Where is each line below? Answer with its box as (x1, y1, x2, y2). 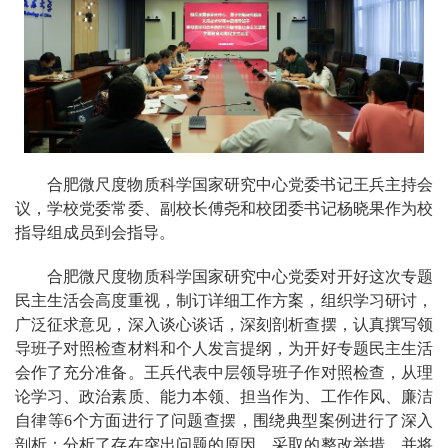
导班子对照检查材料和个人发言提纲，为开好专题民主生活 (15, 340, 433, 357)
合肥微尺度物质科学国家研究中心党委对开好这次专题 (47, 268, 433, 285)
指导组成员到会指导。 (15, 224, 175, 241)
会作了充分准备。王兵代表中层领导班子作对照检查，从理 (15, 364, 433, 381)
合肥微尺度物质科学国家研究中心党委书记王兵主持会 (47, 176, 433, 193)
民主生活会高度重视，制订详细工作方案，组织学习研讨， (15, 292, 433, 309)
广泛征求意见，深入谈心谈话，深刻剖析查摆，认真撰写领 (15, 316, 433, 333)
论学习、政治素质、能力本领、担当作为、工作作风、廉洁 (15, 388, 433, 405)
